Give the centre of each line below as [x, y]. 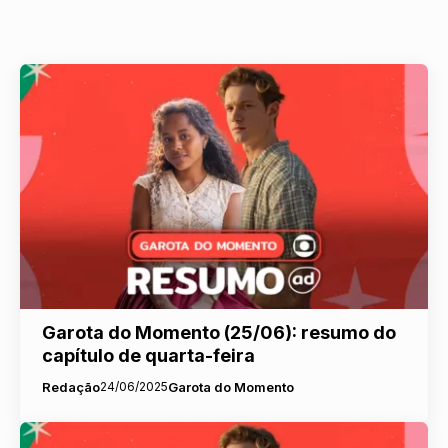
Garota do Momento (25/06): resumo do [218, 332]
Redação [70, 386]
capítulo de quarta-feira [148, 355]
